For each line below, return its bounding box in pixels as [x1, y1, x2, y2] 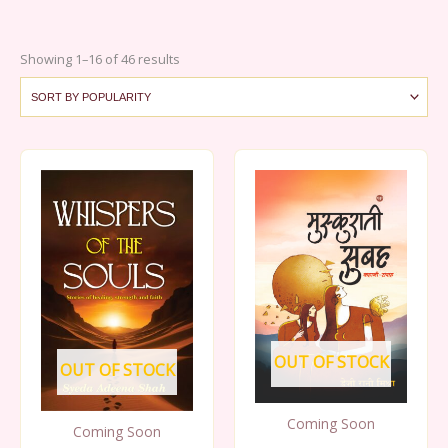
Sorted [179, 48, 220, 67]
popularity [179, 72, 239, 91]
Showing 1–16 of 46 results [20, 49, 180, 68]
